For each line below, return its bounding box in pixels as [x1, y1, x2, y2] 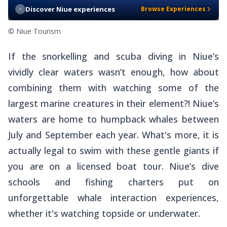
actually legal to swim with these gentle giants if [8, 144, 219, 157]
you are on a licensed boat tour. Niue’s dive [8, 160, 219, 172]
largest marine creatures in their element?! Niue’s [8, 97, 219, 109]
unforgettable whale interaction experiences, [8, 191, 219, 204]
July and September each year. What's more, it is [8, 128, 219, 141]
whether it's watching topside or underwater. [8, 207, 200, 219]
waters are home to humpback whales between [8, 112, 219, 125]
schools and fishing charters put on [8, 175, 219, 188]
